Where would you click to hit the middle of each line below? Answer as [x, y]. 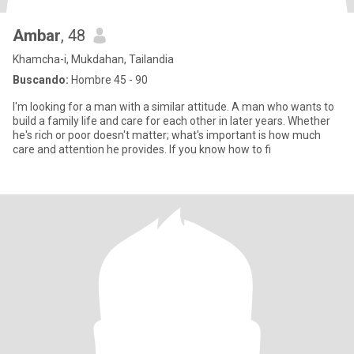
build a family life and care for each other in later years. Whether [171, 121]
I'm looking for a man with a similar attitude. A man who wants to [173, 107]
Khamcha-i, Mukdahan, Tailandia [93, 59]
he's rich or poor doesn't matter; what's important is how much [167, 135]
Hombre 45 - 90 [108, 80]
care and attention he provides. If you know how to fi [142, 149]
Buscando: [41, 80]
